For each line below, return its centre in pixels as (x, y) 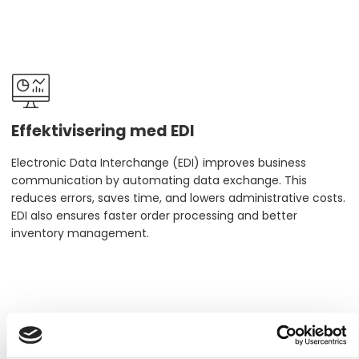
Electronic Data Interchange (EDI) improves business (159, 163)
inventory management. (80, 234)
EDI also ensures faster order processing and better (154, 216)
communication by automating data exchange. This (159, 181)
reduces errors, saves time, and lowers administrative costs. (178, 198)
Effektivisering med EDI (103, 131)
